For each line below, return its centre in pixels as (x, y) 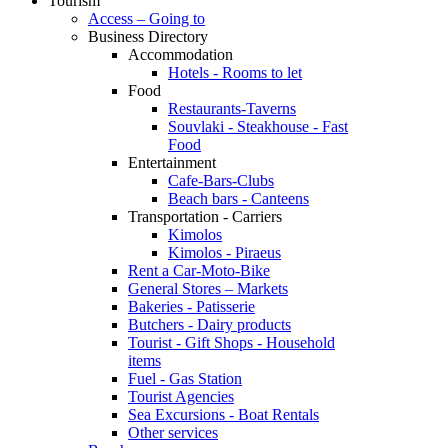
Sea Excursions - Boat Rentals (223, 414)
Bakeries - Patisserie (191, 306)
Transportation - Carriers (205, 216)
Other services (173, 432)
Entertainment (172, 162)
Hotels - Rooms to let (235, 72)
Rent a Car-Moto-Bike (199, 270)
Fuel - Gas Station (185, 378)
